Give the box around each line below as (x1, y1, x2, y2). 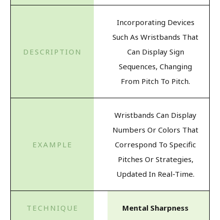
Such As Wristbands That (112, 31, 198, 42)
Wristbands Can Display (114, 110, 196, 120)
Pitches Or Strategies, (117, 154, 193, 164)
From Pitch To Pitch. (121, 76, 190, 86)
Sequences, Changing (119, 61, 192, 71)
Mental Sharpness (122, 202, 189, 213)
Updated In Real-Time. (116, 168, 194, 179)
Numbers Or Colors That (112, 124, 198, 135)
